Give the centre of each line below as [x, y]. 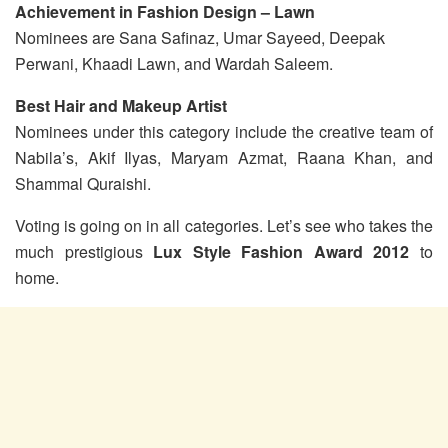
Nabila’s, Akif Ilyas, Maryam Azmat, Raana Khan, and [224, 157]
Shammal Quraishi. [83, 183]
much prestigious [84, 251]
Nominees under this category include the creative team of [224, 131]
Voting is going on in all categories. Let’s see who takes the [224, 225]
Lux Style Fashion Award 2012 [281, 251]
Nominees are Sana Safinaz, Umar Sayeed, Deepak [200, 37]
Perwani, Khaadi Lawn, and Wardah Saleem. [174, 63]
